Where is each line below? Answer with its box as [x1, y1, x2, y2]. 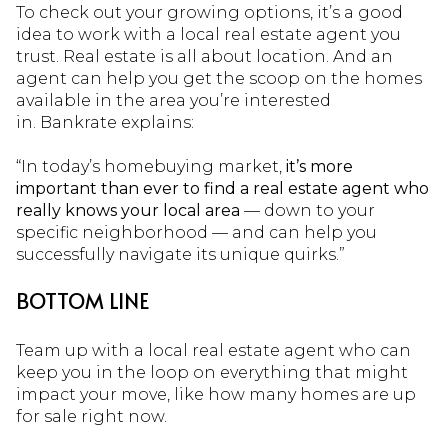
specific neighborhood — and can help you [16, 222, 377, 242]
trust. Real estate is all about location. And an [16, 46, 393, 66]
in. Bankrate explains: [16, 112, 194, 132]
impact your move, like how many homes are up [16, 385, 416, 405]
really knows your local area [16, 200, 240, 220]
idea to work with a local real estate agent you [16, 24, 401, 44]
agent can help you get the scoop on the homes [16, 68, 422, 88]
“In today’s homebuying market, [16, 156, 286, 176]
